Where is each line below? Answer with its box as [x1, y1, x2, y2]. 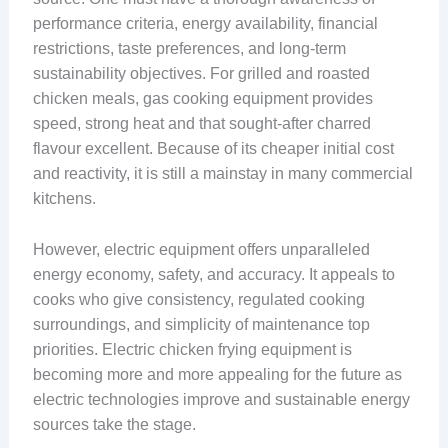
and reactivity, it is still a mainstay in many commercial [32, 165, 413, 183]
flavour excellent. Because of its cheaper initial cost [32, 140, 394, 158]
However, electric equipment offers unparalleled [32, 240, 370, 258]
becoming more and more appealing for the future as [32, 365, 402, 383]
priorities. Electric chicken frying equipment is [32, 340, 352, 358]
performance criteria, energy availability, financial [32, 15, 378, 33]
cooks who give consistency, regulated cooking [32, 290, 365, 308]
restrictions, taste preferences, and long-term [32, 40, 346, 58]
